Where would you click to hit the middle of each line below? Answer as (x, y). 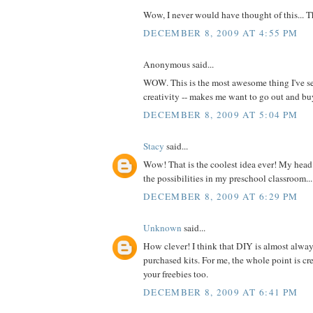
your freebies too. (176, 274)
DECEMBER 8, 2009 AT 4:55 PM (221, 32)
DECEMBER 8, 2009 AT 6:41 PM (221, 292)
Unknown (162, 227)
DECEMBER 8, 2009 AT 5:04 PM (221, 114)
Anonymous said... (179, 64)
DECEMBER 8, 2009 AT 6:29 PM (221, 196)
